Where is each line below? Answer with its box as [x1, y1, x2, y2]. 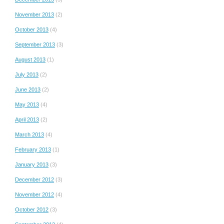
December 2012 [15, 176, 54, 182]
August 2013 [15, 56, 45, 62]
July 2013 [15, 71, 38, 77]
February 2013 [15, 146, 51, 152]
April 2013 [15, 116, 39, 122]
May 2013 [15, 101, 39, 107]
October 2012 [15, 206, 48, 212]
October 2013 [15, 26, 48, 32]
